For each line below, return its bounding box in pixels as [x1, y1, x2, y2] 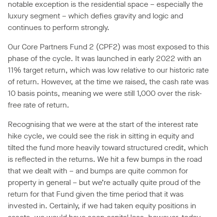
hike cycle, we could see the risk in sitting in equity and [8, 131, 194, 141]
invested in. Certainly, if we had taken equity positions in [8, 201, 196, 211]
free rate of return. [8, 100, 69, 110]
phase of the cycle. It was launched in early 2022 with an [8, 53, 201, 64]
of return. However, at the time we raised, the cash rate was [8, 77, 209, 87]
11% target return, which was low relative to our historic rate [8, 65, 209, 76]
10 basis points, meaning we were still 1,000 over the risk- [8, 88, 202, 99]
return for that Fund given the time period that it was [8, 189, 184, 200]
